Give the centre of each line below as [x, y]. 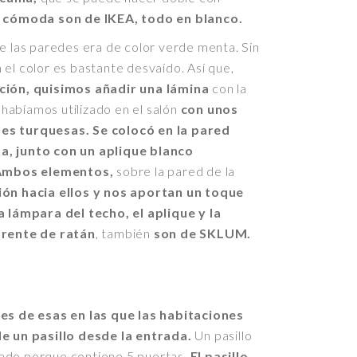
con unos [210, 108]
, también [124, 233]
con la [228, 88]
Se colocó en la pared [162, 129]
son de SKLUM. [204, 233]
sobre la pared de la [175, 171]
